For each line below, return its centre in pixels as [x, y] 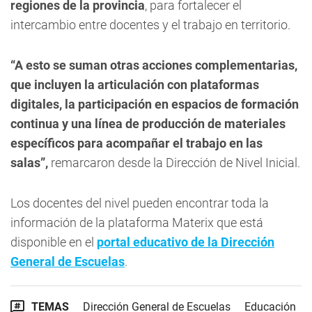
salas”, [29, 162]
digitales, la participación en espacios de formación [155, 104]
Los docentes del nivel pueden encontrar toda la [140, 203]
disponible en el [54, 242]
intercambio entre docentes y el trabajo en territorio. [150, 24]
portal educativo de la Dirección [186, 242]
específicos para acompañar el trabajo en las [136, 143]
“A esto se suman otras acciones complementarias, [154, 65]
